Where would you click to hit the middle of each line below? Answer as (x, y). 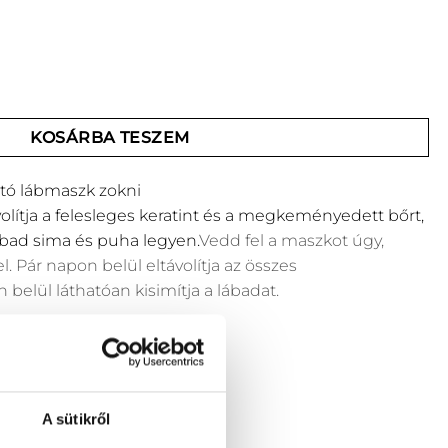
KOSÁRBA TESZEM (110, 138)
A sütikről (76, 419)
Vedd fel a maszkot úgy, (291, 240)
